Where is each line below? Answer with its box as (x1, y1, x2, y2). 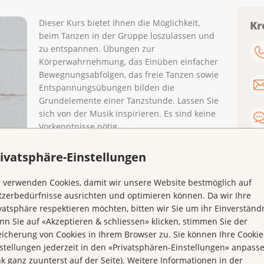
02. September (38, 196, 97, 208)
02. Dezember (38, 235, 94, 247)
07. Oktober (38, 209, 85, 221)
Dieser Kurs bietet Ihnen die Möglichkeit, (38, 17, 200, 29)
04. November (38, 222, 94, 234)
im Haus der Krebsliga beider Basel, (38, 157, 180, 169)
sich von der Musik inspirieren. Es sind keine (38, 108, 216, 120)
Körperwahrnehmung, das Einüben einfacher (38, 56, 218, 68)
